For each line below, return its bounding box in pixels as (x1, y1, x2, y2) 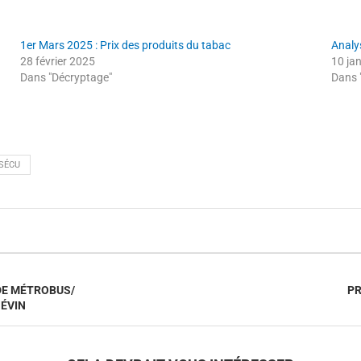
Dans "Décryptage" (20, 70, 113, 84)
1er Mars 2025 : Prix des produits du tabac (20, 38, 231, 52)
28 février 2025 (20, 54, 96, 68)
